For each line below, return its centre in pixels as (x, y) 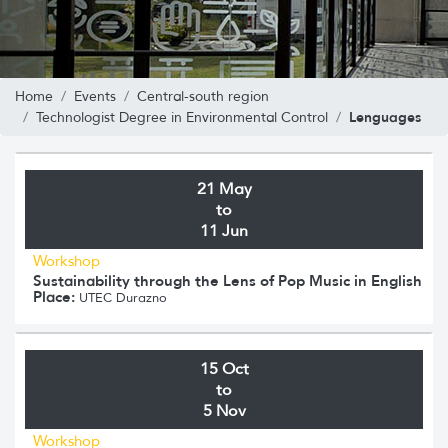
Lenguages (385, 116)
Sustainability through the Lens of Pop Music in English (227, 280)
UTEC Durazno (121, 297)
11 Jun (224, 230)
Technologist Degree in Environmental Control (182, 117)
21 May (224, 188)
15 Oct (224, 368)
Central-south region (203, 96)
